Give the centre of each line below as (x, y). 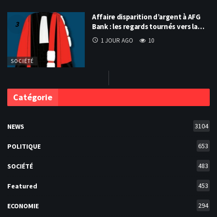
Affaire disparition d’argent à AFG (146, 16)
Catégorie (33, 97)
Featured (22, 186)
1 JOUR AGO (117, 40)
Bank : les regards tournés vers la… (148, 26)
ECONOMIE (23, 206)
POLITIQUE (24, 147)
